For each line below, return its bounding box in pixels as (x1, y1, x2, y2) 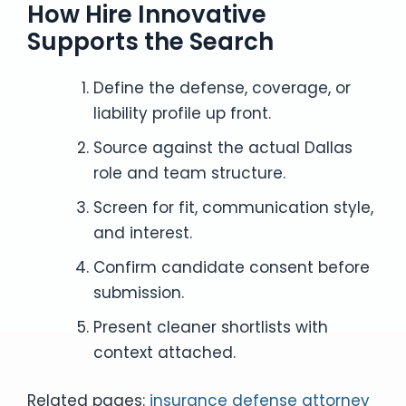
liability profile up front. (92, 101, 271, 124)
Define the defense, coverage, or (92, 76, 351, 99)
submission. (92, 281, 184, 304)
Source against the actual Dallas (92, 136, 353, 159)
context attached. (92, 341, 236, 363)
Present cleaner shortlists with (92, 315, 328, 338)
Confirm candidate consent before (92, 256, 370, 278)
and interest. (92, 221, 192, 244)
